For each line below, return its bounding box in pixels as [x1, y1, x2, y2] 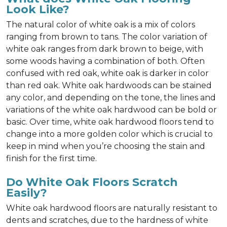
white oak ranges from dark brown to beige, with [6, 44, 203, 54]
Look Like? [6, 3, 69, 16]
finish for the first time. [6, 154, 97, 163]
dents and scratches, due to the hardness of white [6, 215, 208, 225]
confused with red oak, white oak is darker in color [6, 68, 209, 78]
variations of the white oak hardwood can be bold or [6, 105, 217, 115]
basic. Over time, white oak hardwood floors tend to [6, 117, 214, 127]
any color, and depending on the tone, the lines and [6, 93, 216, 102]
